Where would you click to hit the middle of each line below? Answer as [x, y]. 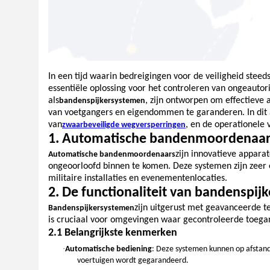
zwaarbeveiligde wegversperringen [124, 125]
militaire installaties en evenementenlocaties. [138, 178]
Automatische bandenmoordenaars [112, 154]
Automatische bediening [108, 250]
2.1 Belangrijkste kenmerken [113, 233]
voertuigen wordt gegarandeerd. [133, 261]
